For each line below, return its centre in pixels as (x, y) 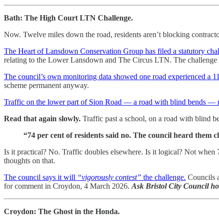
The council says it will (41, 177)
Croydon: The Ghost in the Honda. (62, 211)
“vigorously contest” (109, 177)
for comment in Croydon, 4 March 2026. (68, 186)
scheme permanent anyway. (46, 85)
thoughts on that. (30, 160)
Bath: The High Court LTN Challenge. (68, 18)
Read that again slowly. (42, 118)
